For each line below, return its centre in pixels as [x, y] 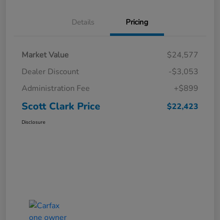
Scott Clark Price [61, 107]
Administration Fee [56, 89]
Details [83, 22]
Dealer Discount [50, 72]
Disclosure [33, 123]
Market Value [45, 55]
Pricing [137, 22]
